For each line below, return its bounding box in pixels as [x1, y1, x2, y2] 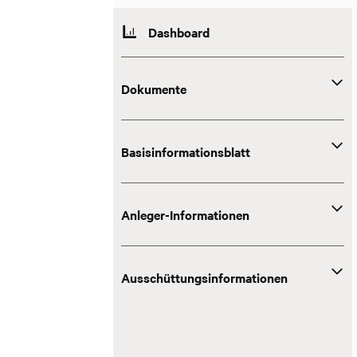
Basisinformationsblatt [121, 143, 250, 160]
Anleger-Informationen [121, 206, 249, 223]
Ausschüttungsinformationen [121, 269, 288, 286]
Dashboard [148, 23, 210, 41]
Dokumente [121, 80, 186, 97]
